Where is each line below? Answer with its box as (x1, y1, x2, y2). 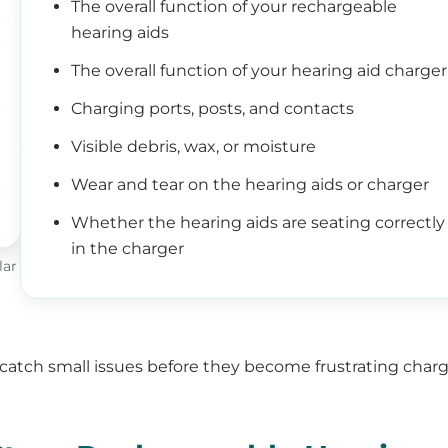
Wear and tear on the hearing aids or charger (71, 175, 430, 194)
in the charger (71, 239, 185, 258)
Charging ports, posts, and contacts (71, 99, 355, 118)
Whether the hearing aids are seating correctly (71, 213, 446, 232)
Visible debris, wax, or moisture (71, 137, 317, 156)
